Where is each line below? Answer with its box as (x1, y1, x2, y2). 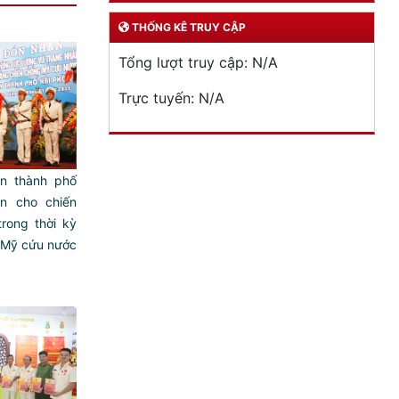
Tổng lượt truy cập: (118, 53, 252, 72)
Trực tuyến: (118, 89, 199, 108)
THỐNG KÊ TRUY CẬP (129, 20, 246, 35)
